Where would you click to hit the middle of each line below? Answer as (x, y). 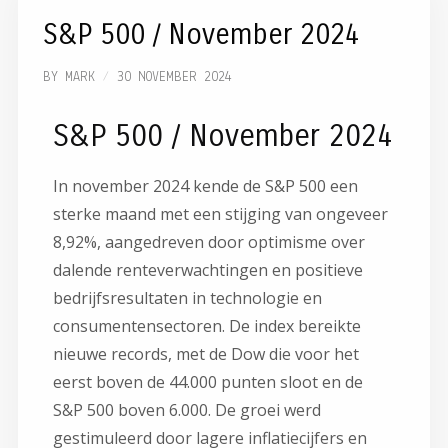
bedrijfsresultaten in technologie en (187, 298)
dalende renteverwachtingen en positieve (207, 270)
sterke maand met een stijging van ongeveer (220, 214)
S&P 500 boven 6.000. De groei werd (186, 410)
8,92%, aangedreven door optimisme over (208, 242)
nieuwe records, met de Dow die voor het (205, 354)
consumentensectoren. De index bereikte (206, 326)
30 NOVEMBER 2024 (174, 77)
